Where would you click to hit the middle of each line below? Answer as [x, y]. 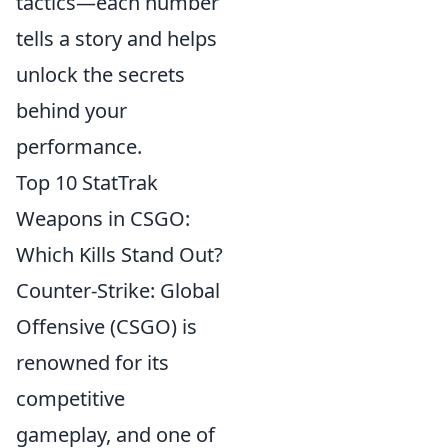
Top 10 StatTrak [87, 182]
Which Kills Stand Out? [119, 254]
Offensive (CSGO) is [106, 326]
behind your [71, 110]
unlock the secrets [100, 74]
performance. [79, 146]
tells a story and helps [116, 38]
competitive [70, 398]
